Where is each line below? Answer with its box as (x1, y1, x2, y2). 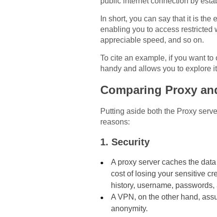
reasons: (100, 118, 130, 126)
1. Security (100, 137, 150, 148)
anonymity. (111, 204, 148, 213)
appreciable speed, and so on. (100, 36, 204, 45)
